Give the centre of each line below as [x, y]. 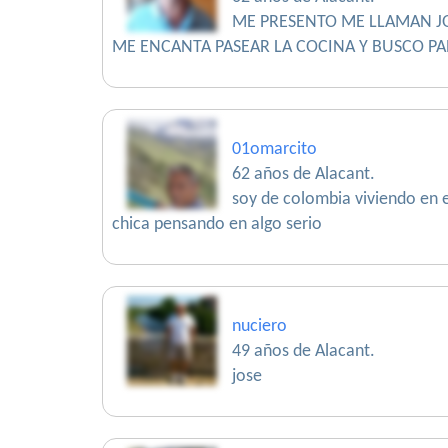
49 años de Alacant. [303, 351]
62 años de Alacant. [303, 174]
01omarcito [274, 149]
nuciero [259, 326]
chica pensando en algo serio [217, 224]
